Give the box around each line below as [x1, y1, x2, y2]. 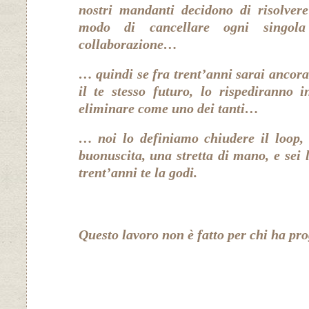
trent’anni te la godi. [78, 165, 197, 181]
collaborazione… [78, 37, 177, 52]
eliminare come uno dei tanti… [78, 101, 259, 117]
